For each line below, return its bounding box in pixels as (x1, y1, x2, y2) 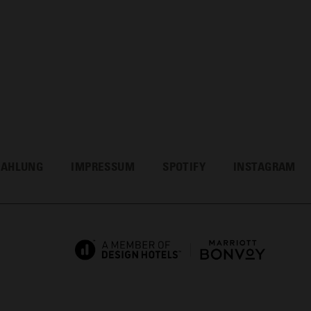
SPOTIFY (162, 158, 206, 174)
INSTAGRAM (233, 158, 296, 174)
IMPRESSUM (71, 158, 135, 174)
